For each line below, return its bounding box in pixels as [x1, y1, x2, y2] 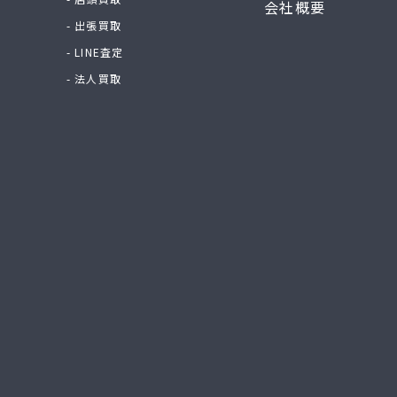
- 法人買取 [66, 71, 122, 86]
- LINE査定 [66, 44, 124, 59]
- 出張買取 [66, 18, 122, 33]
